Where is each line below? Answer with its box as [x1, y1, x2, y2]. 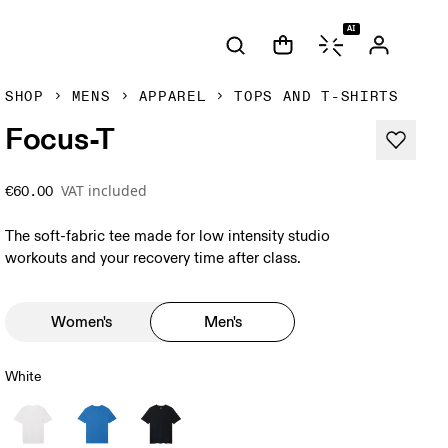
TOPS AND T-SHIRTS [234, 88, 399, 105]
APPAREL [138, 88, 207, 105]
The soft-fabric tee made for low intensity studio [5, 227, 331, 246]
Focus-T [5, 119, 115, 157]
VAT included [61, 181, 148, 200]
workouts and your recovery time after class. [5, 249, 302, 268]
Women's [51, 312, 113, 331]
